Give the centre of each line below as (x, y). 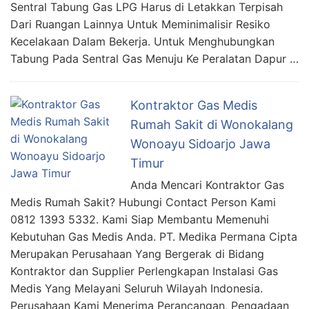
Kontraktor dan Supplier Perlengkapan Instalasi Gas (144, 271)
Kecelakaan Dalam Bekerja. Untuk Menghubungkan (142, 41)
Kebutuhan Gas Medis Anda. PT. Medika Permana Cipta (154, 237)
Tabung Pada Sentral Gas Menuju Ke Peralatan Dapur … (154, 59)
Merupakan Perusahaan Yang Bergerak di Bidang (137, 254)
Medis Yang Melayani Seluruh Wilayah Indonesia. (137, 288)
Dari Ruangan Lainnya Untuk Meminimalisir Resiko (140, 24)
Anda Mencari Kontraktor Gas (207, 185)
